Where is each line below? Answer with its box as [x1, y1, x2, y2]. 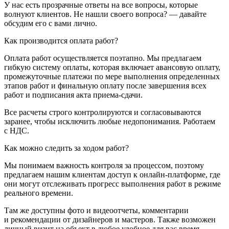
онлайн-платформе [140, 170, 205, 179]
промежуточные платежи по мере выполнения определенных [4, 72, 220, 81]
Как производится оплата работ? [4, 36, 118, 45]
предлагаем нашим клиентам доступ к [4, 170, 140, 179]
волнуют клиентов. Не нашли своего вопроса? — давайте [4, 9, 207, 18]
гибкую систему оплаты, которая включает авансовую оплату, [4, 62, 220, 72]
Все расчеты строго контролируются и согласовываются [4, 107, 201, 117]
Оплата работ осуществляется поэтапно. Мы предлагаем [4, 53, 201, 62]
